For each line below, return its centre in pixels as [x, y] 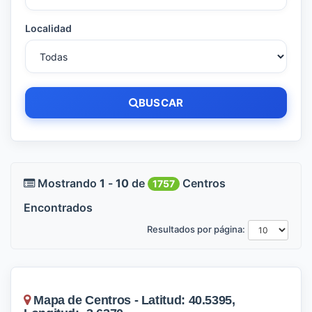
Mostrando [67, 183]
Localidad [48, 28]
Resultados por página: [196, 229]
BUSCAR [161, 103]
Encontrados [58, 208]
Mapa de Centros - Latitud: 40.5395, [133, 300]
